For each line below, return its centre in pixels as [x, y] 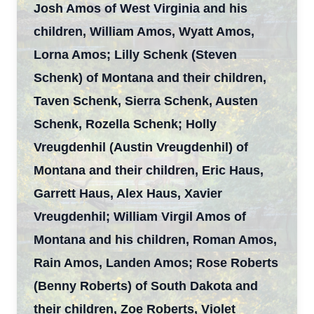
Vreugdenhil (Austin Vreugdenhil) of [141, 147]
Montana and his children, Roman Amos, [155, 240]
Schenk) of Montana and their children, [150, 78]
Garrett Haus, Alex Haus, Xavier [128, 193]
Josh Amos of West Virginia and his [141, 8]
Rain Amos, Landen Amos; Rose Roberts [156, 263]
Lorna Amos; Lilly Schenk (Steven [135, 55]
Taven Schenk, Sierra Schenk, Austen [146, 101]
